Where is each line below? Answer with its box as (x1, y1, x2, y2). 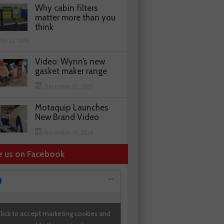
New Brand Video (35, 112, 99, 122)
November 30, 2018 (44, 128, 93, 136)
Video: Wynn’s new (35, 56, 105, 67)
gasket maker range (35, 66, 107, 76)
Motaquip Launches (35, 102, 109, 113)
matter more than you (35, 12, 116, 23)
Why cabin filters (35, 3, 98, 13)
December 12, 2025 (44, 82, 93, 90)
